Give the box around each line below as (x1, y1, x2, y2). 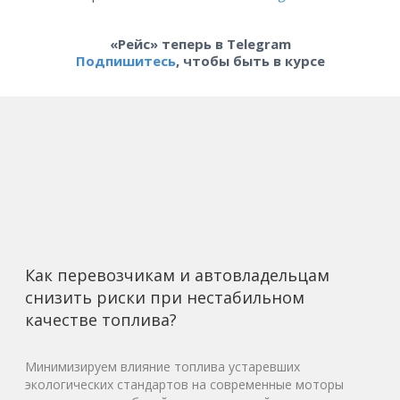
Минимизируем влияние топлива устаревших (25, 358, 300, 375)
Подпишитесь (75, 52, 176, 70)
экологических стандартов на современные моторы (25, 376, 344, 393)
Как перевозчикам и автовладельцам (25, 264, 329, 286)
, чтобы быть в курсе (175, 52, 325, 70)
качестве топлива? (25, 309, 177, 330)
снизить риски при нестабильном (25, 287, 304, 308)
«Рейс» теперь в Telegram (109, 35, 291, 53)
